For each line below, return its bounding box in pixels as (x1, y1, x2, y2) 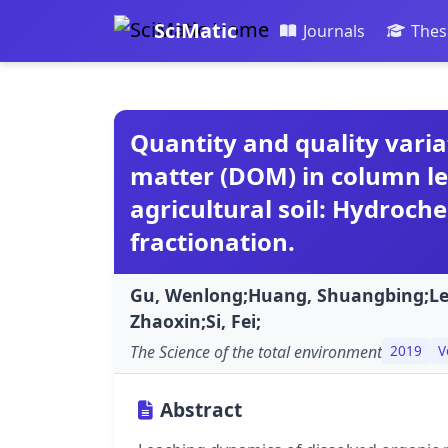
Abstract (160, 395, 242, 423)
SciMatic (154, 17, 237, 45)
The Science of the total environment (130, 340, 382, 363)
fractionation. (130, 225, 295, 259)
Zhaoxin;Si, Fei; (130, 309, 261, 334)
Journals (302, 20, 365, 43)
